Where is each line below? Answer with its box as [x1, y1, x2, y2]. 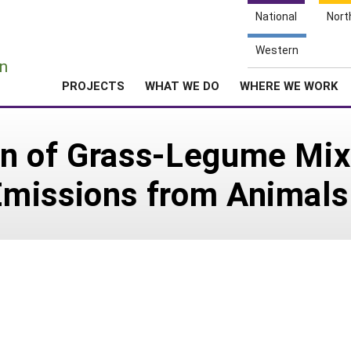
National [255, 9, 297, 24]
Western [255, 42, 299, 57]
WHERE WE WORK [240, 78, 338, 93]
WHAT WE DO [145, 78, 219, 93]
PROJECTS [62, 78, 125, 93]
